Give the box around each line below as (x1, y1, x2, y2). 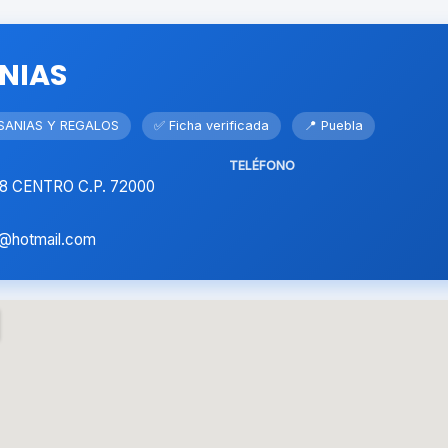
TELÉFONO (229, 158, 295, 173)
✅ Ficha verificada (154, 118, 269, 133)
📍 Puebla (304, 118, 363, 133)
